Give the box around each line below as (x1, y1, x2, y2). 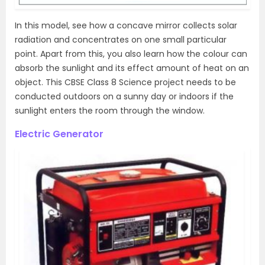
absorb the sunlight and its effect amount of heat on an (15, 62, 249, 75)
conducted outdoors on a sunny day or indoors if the (15, 91, 234, 103)
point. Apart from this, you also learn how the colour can (15, 48, 247, 60)
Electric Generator (15, 127, 104, 141)
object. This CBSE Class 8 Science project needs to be (15, 76, 236, 89)
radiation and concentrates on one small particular (15, 34, 227, 46)
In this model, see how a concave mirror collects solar (15, 20, 237, 32)
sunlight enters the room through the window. (15, 105, 205, 117)
